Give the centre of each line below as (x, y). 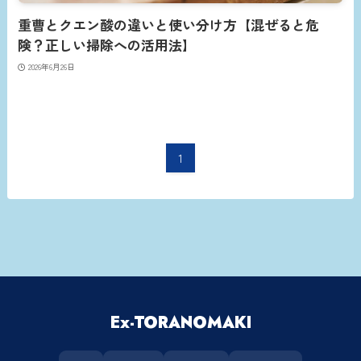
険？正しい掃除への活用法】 (107, 46)
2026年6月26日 (51, 66)
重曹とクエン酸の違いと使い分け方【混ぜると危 (169, 26)
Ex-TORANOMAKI (180, 323)
